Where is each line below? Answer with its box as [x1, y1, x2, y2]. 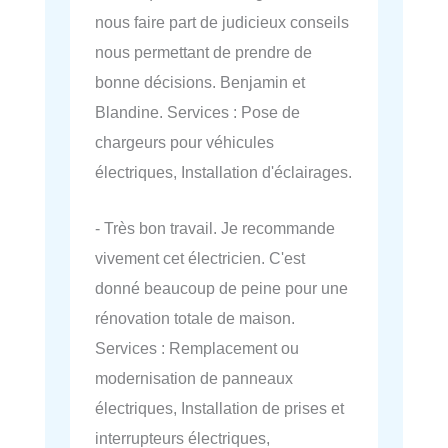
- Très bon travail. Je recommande [95, 219, 335, 238]
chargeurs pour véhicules [95, 132, 274, 151]
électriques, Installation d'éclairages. [95, 162, 352, 181]
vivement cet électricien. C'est [95, 249, 305, 268]
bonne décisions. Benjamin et [95, 72, 305, 91]
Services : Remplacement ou [95, 339, 299, 358]
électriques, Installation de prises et [95, 399, 344, 418]
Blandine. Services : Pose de [95, 102, 300, 121]
